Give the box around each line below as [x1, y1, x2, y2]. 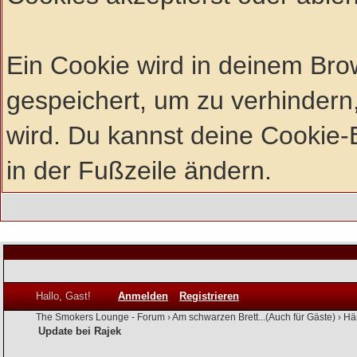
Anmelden [118, 290, 168, 302]
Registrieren [179, 290, 239, 302]
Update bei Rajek [38, 324, 121, 337]
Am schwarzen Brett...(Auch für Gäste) [172, 312, 335, 323]
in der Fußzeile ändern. [6, 156, 272, 185]
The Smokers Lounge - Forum [36, 312, 165, 323]
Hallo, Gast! [36, 290, 94, 302]
